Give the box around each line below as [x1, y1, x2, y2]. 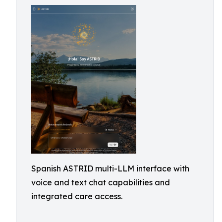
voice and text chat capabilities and [31, 177, 170, 187]
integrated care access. [31, 191, 122, 201]
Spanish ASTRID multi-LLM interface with [31, 164, 189, 173]
